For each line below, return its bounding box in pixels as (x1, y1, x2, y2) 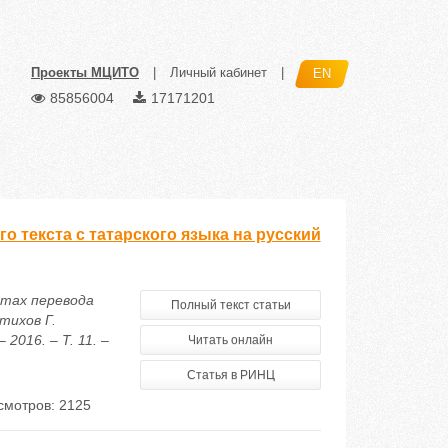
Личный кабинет (170, 65, 267, 81)
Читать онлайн (188, 333, 274, 347)
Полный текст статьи (170, 298, 291, 312)
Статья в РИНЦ (186, 368, 275, 382)
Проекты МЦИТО (31, 65, 139, 81)
